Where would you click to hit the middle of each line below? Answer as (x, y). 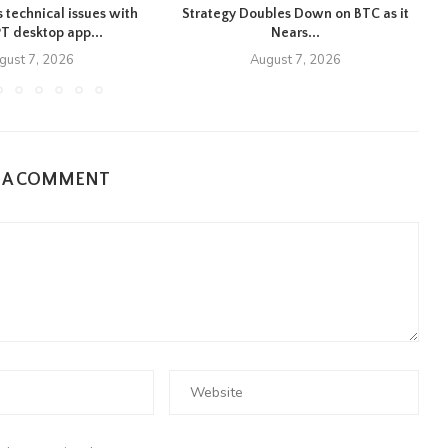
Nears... (296, 33)
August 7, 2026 (296, 60)
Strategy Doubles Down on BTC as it (296, 14)
